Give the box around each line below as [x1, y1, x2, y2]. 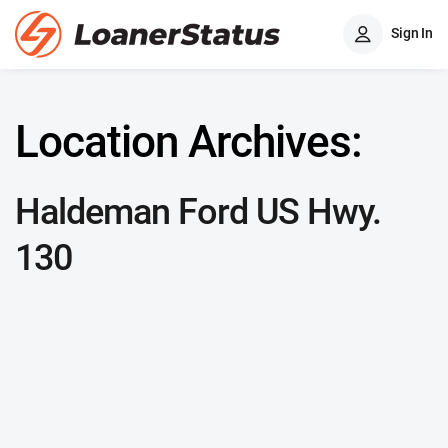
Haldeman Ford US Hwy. [15, 191, 381, 233]
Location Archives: [15, 116, 362, 168]
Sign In [391, 24, 433, 41]
